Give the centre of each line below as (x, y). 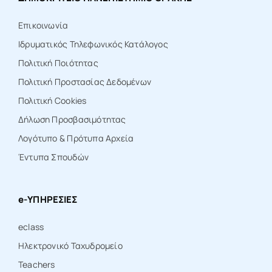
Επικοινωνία (43, 25)
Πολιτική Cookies (52, 100)
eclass (31, 226)
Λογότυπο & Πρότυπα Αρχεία (76, 138)
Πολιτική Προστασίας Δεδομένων (85, 81)
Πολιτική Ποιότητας (58, 63)
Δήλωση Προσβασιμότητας (72, 119)
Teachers (36, 264)
